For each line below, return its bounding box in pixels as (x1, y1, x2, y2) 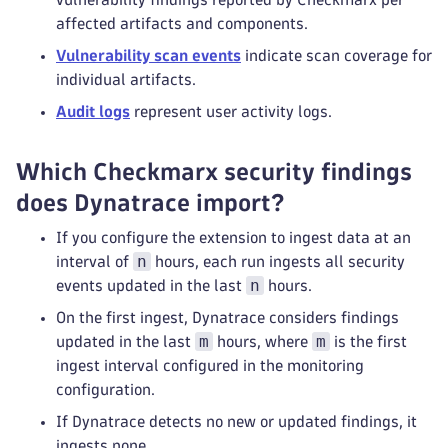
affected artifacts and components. (56, 16, 308, 31)
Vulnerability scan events (56, 48, 241, 63)
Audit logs (56, 104, 130, 119)
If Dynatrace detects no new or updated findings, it (56, 414, 417, 429)
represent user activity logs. (130, 104, 332, 119)
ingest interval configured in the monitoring (56, 358, 364, 373)
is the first (330, 334, 407, 349)
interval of (56, 254, 133, 269)
